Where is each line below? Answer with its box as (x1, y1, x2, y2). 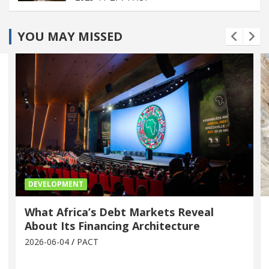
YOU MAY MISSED (17, 28, 122, 45)
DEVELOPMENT (28, 178, 83, 189)
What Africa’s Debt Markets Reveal (25, 204, 214, 219)
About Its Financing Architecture (25, 218, 200, 233)
